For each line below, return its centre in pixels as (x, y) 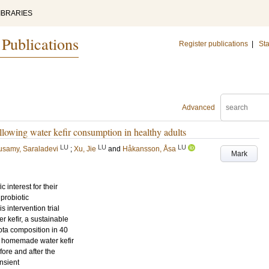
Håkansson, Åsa (149, 149)
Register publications (213, 44)
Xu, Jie (85, 149)
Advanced (198, 107)
